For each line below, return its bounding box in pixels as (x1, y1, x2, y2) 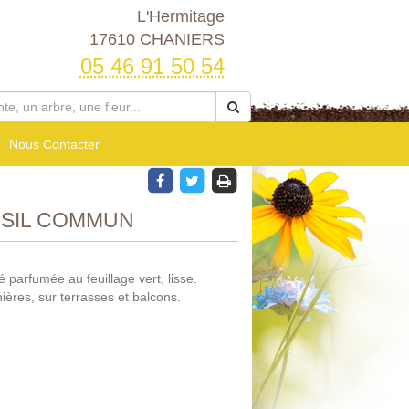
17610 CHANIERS (89, 30, 225, 48)
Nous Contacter (9, 137, 100, 152)
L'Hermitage (136, 7, 225, 26)
